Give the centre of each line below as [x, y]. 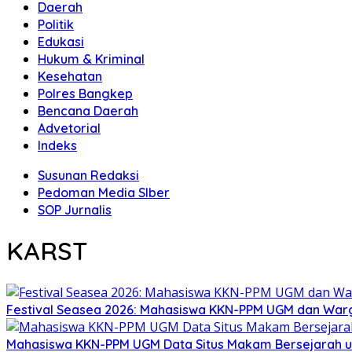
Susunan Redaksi [88, 175]
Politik [56, 24]
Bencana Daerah [88, 111]
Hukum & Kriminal [91, 59]
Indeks [57, 145]
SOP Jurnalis [75, 210]
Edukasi [61, 42]
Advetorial [69, 128]
